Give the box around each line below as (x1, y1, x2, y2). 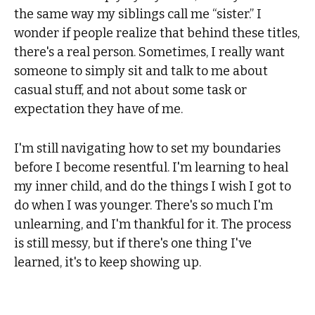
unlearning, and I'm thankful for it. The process (14, 216, 292, 232)
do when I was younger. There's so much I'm (14, 197, 274, 213)
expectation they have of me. (14, 101, 184, 117)
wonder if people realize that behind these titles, (14, 25, 300, 41)
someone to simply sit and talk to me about (14, 63, 269, 79)
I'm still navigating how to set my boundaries (14, 140, 281, 156)
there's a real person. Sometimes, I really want (14, 44, 285, 60)
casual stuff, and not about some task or (14, 82, 247, 98)
